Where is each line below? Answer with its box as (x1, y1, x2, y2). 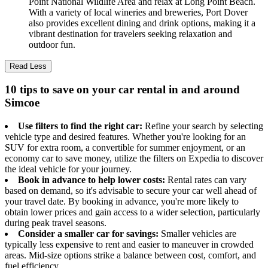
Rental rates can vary (167, 175, 246, 185)
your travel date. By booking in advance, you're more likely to (5, 196, 239, 207)
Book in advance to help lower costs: (18, 175, 167, 185)
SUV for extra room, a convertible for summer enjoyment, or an (5, 142, 245, 153)
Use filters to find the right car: (18, 121, 145, 132)
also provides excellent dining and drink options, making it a (29, 17, 255, 28)
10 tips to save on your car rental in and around (5, 83, 240, 96)
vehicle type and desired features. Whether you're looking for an (5, 132, 246, 142)
